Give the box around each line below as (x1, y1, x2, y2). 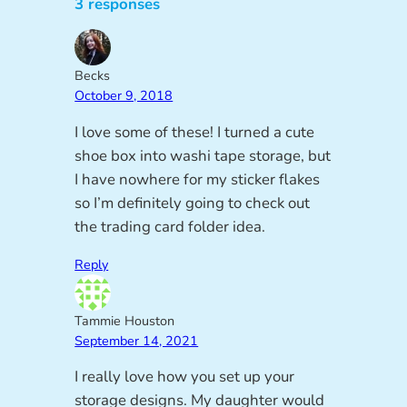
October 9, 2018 (74, 86, 174, 105)
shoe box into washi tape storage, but (74, 144, 332, 166)
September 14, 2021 (74, 331, 199, 350)
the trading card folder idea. (74, 215, 266, 237)
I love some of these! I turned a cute (74, 121, 315, 143)
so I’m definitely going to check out (74, 192, 311, 213)
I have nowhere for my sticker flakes (74, 168, 321, 190)
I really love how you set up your (74, 366, 295, 388)
